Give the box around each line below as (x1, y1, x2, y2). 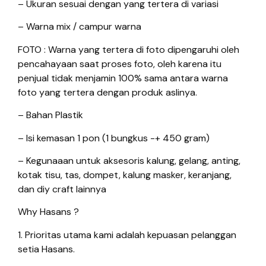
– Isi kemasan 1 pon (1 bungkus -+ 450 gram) (18, 131, 210, 144)
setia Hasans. (18, 242, 75, 255)
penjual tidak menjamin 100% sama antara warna (18, 71, 228, 84)
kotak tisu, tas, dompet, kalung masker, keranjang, (18, 169, 232, 182)
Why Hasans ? (18, 205, 79, 218)
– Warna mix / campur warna (18, 20, 141, 33)
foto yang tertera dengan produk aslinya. (18, 85, 197, 99)
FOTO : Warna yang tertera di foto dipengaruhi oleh (18, 43, 239, 56)
